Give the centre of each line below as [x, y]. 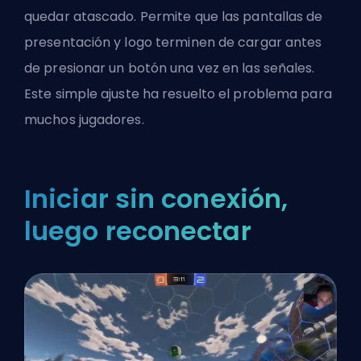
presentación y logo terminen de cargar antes [173, 43]
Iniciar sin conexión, [156, 199]
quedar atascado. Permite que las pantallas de [174, 17]
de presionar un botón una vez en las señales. [170, 68]
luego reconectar [138, 231]
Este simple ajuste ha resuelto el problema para [178, 94]
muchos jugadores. [84, 120]
